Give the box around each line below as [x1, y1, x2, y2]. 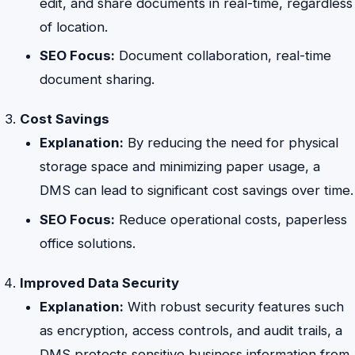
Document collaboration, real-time [115, 48, 332, 64]
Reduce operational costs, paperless [115, 212, 348, 228]
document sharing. [40, 71, 155, 88]
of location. [40, 18, 109, 35]
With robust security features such [124, 299, 345, 315]
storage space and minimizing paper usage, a [40, 158, 321, 175]
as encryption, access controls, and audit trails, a [40, 323, 343, 339]
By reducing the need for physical [124, 135, 339, 151]
